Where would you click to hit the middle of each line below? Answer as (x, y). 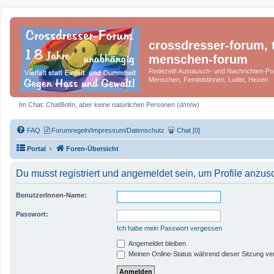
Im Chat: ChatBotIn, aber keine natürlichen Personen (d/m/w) (109, 105)
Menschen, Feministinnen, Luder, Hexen (208, 80)
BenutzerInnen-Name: (51, 195)
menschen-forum (198, 59)
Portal (36, 148)
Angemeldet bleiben (156, 243)
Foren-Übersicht (92, 148)
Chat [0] (188, 130)
